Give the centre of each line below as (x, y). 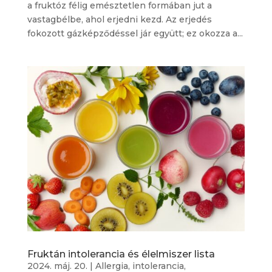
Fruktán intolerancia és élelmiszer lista (121, 254)
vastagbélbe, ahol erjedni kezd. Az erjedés (119, 19)
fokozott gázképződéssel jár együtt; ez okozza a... (135, 33)
